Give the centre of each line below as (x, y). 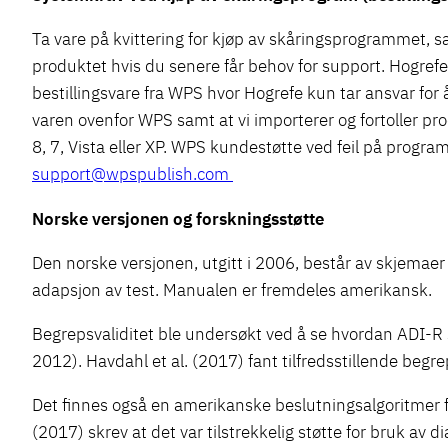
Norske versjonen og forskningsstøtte (180, 218)
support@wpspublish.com (132, 174)
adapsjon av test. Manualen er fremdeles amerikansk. (232, 289)
